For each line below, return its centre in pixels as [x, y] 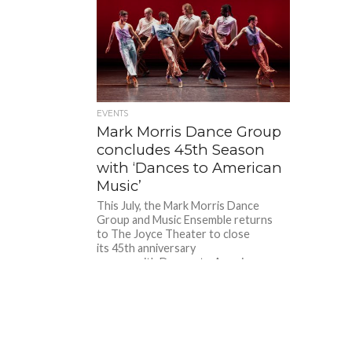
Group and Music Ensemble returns [185, 219]
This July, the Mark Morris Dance [178, 205]
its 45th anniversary [147, 247]
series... [116, 290]
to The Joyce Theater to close [174, 233]
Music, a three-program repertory [182, 276]
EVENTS [113, 113]
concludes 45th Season [181, 149]
